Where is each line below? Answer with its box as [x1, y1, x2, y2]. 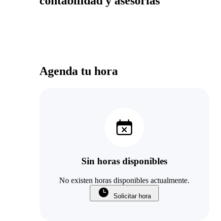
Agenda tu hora [39, 64, 118, 77]
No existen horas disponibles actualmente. [59, 176, 189, 185]
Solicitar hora [113, 192, 151, 200]
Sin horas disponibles [81, 156, 167, 167]
